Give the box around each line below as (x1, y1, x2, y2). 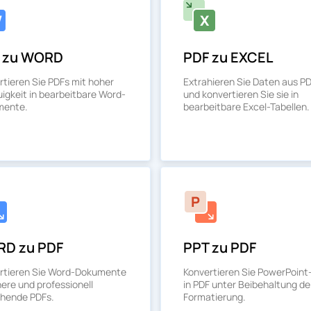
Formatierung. (183, 290, 246, 303)
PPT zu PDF (183, 238, 256, 257)
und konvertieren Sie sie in (183, 87, 299, 101)
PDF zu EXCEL (183, 48, 274, 67)
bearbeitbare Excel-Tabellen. (183, 100, 310, 113)
